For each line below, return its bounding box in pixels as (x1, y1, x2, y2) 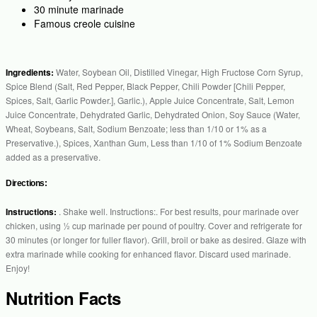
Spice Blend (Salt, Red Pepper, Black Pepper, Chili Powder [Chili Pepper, (6, 80, 285, 93)
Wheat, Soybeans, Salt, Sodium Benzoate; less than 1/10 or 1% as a (6, 122, 267, 135)
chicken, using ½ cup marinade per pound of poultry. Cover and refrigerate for (6, 219, 302, 232)
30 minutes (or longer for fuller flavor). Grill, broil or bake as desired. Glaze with (6, 234, 306, 246)
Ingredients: (6, 66, 54, 79)
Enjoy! (6, 262, 30, 275)
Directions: (6, 178, 47, 189)
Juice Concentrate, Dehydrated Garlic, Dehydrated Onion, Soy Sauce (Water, (6, 108, 300, 121)
